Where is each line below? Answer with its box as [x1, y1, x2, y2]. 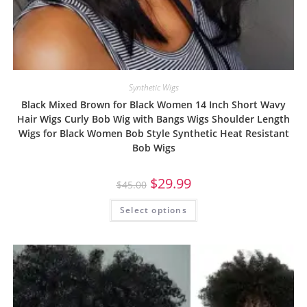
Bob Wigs [132, 141, 175, 155]
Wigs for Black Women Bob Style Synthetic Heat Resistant [18, 127, 289, 140]
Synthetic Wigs [128, 82, 179, 94]
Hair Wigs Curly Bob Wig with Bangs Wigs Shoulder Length [17, 112, 290, 126]
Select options [120, 204, 187, 217]
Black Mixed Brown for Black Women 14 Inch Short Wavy [21, 98, 286, 112]
